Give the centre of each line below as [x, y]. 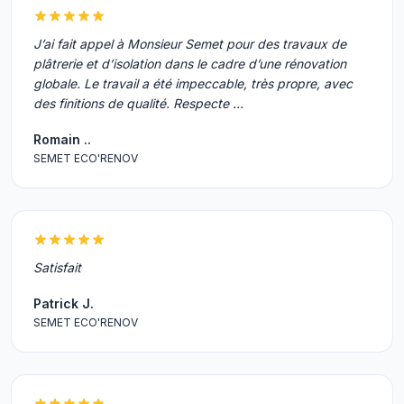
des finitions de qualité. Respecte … [138, 103]
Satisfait [57, 267]
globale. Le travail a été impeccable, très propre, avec [193, 83]
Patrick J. [64, 303]
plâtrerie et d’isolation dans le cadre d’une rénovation [190, 64]
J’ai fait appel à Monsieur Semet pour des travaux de [190, 44]
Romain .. [62, 139]
